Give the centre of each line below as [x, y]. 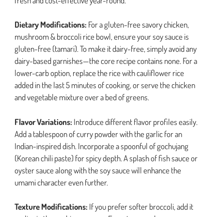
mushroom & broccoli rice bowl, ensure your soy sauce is [102, 37]
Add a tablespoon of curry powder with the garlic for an [98, 134]
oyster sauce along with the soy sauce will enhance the [98, 170]
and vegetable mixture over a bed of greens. [82, 97]
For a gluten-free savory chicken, [138, 25]
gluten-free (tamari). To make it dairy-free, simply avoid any [106, 49]
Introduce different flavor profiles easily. [135, 122]
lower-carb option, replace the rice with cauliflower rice [99, 73]
